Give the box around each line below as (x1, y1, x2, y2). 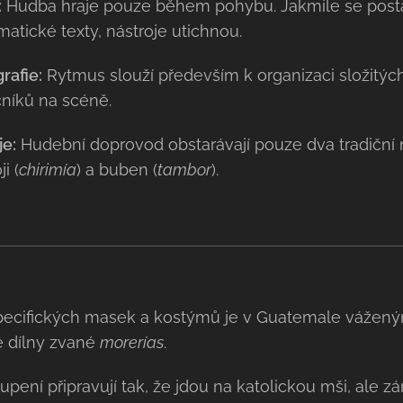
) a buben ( (76, 160, 157, 179)
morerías (99, 333, 164, 352)
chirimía (18, 160, 76, 179)
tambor (157, 160, 211, 179)
